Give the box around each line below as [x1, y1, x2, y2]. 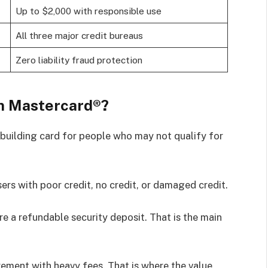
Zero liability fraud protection [15, 54, 142, 66]
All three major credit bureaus [15, 30, 143, 41]
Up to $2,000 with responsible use [15, 5, 162, 17]
